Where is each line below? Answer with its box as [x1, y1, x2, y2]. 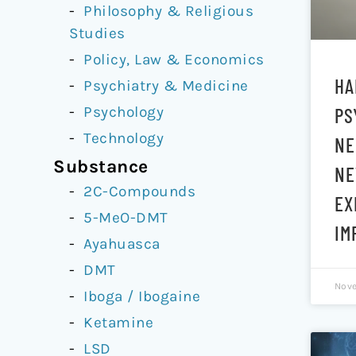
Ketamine [83, 313, 154, 331]
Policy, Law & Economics [83, 50, 265, 68]
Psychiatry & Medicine [83, 76, 249, 95]
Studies [69, 24, 126, 42]
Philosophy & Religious [83, 2, 254, 20]
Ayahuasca [83, 234, 161, 253]
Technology [83, 129, 164, 147]
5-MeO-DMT [83, 208, 168, 226]
